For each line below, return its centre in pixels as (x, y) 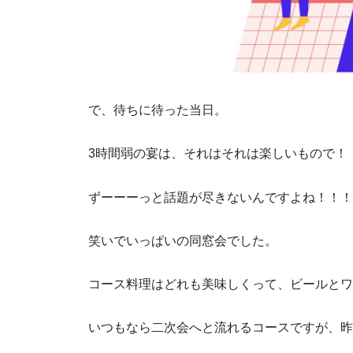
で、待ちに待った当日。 (158, 110)
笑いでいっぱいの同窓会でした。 (183, 240)
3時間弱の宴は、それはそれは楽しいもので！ (218, 153)
